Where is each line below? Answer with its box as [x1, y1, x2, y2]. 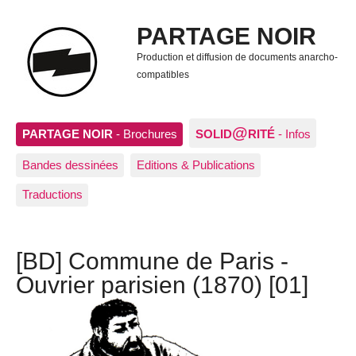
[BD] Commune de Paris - [16, 247, 288, 275]
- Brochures [112, 126, 177, 141]
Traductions [21, 188, 83, 202]
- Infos [277, 126, 311, 141]
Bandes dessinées [21, 158, 118, 172]
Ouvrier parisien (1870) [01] [16, 271, 308, 299]
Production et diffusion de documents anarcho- [136, 52, 338, 64]
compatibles [136, 69, 189, 81]
